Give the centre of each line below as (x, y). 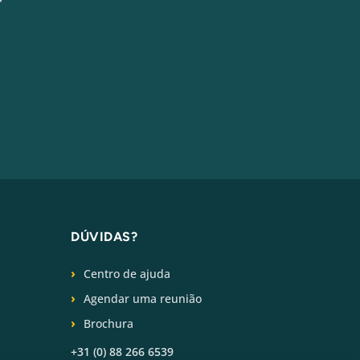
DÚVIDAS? (104, 236)
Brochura (108, 323)
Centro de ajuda (127, 273)
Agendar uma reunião (143, 298)
